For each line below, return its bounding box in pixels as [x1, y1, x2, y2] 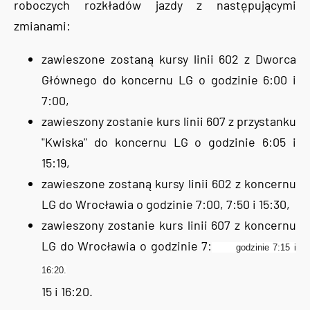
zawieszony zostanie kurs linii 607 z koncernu [42, 217, 296, 232]
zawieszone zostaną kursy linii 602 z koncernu [42, 175, 296, 191]
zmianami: [14, 17, 71, 33]
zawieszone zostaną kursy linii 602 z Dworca [42, 51, 296, 66]
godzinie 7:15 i [212, 241, 297, 253]
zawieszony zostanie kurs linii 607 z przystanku [42, 113, 296, 129]
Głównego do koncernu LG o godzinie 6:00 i [42, 71, 296, 87]
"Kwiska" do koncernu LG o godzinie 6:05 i [42, 134, 296, 149]
